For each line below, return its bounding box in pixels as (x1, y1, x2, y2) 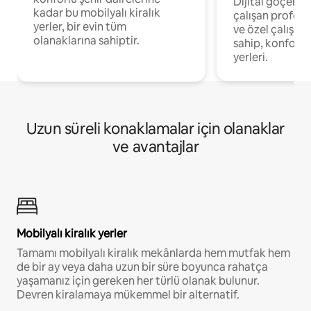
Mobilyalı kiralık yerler (17, 226, 127, 242)
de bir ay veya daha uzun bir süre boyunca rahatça (17, 260, 268, 275)
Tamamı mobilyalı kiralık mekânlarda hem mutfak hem (17, 246, 290, 261)
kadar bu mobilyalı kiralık (33, 6, 160, 21)
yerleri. (233, 50, 268, 65)
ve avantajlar (112, 137, 199, 158)
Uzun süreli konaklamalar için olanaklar (26, 119, 285, 140)
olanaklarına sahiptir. (33, 33, 140, 49)
